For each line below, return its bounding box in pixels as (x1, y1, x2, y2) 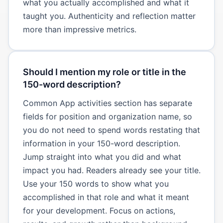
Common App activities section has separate (22, 98, 192, 108)
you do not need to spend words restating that (22, 124, 200, 135)
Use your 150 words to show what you (22, 178, 169, 189)
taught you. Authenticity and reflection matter (22, 10, 196, 21)
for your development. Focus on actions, (22, 205, 175, 216)
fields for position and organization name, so (22, 111, 192, 121)
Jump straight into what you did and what (22, 151, 181, 162)
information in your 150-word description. (22, 138, 180, 148)
